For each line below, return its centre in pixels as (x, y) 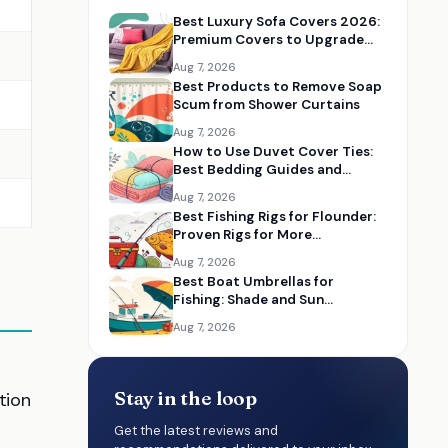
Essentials (207, 187)
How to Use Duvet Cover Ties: (273, 151)
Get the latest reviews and (196, 430)
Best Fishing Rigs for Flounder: (274, 216)
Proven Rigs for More (242, 234)
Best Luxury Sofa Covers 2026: (276, 21)
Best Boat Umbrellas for (253, 281)
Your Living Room (230, 57)
